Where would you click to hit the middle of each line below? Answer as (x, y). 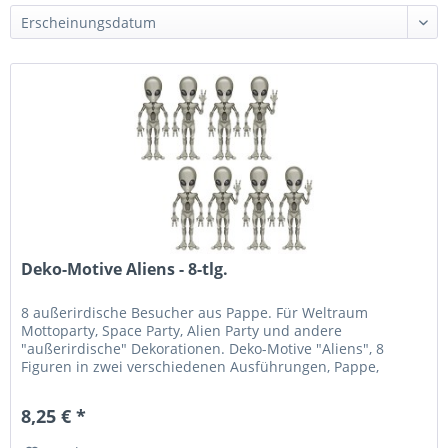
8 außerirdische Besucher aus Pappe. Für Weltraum (195, 313)
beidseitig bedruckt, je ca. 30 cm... (135, 385)
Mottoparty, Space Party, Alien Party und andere (182, 331)
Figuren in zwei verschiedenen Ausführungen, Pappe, (200, 367)
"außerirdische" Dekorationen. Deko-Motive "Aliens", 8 (203, 349)
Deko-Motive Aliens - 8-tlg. (125, 269)
